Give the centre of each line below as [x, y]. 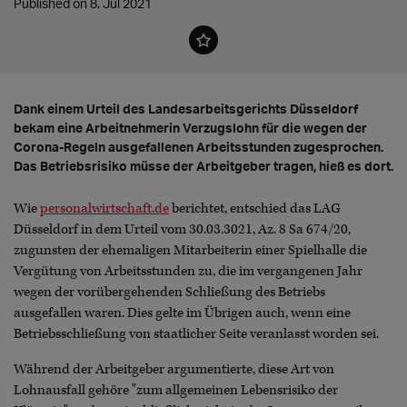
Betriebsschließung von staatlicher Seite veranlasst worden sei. [196, 334]
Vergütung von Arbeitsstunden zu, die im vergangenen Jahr [188, 272]
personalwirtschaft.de [104, 209]
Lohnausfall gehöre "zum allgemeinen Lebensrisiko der [176, 391]
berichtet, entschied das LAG [255, 209]
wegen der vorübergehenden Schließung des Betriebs [169, 293]
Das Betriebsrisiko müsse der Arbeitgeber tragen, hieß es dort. [203, 166]
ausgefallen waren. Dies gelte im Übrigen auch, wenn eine [182, 313]
